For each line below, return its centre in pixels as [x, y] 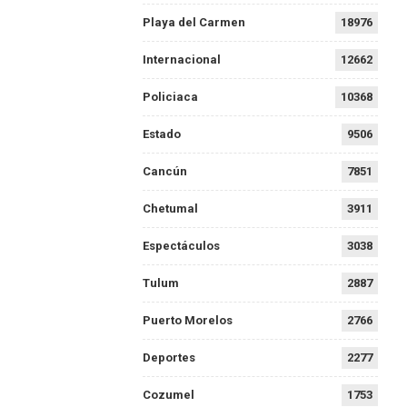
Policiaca [170, 97]
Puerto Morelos [187, 321]
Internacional [181, 60]
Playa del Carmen [194, 23]
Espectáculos [181, 246]
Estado [161, 134]
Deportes [169, 358]
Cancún [164, 172]
